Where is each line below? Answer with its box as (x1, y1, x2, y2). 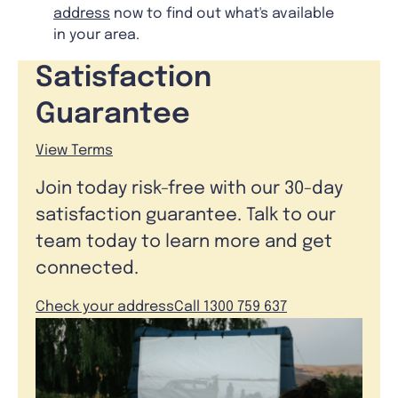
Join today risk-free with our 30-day (36, 179, 343, 199)
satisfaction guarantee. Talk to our (36, 206, 336, 226)
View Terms (36, 143, 113, 159)
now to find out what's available (110, 6, 334, 22)
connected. (36, 259, 139, 279)
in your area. (53, 28, 139, 44)
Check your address (36, 299, 174, 315)
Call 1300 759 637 (174, 299, 287, 315)
